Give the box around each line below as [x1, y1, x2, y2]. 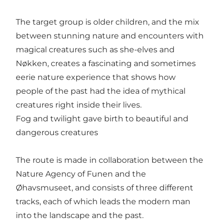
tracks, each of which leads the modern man [16, 197, 190, 207]
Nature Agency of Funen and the [16, 169, 146, 179]
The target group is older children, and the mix [16, 17, 199, 27]
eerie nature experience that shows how [16, 73, 176, 82]
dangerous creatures [16, 128, 98, 138]
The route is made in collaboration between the [16, 155, 203, 165]
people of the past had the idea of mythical [16, 86, 185, 96]
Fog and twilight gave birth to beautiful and [16, 114, 188, 124]
